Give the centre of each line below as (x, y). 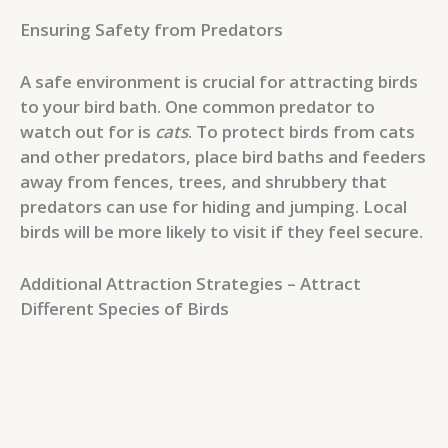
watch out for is (87, 132)
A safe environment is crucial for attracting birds (219, 82)
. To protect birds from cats (301, 132)
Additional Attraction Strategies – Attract (190, 284)
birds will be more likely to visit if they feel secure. (221, 232)
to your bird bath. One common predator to (197, 107)
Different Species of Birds (124, 309)
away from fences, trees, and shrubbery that (203, 182)
